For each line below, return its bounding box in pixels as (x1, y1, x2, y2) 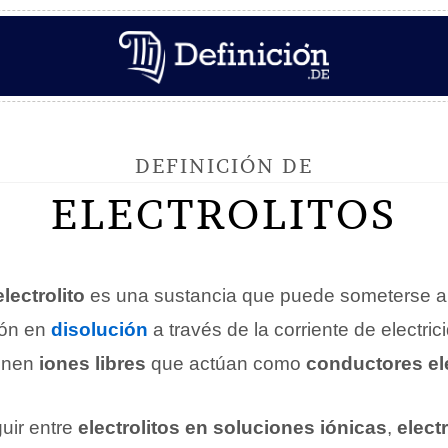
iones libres (39, 353, 146, 374)
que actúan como (146, 353, 306, 374)
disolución (51, 319, 148, 340)
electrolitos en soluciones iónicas (78, 417, 387, 438)
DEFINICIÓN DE (135, 153, 313, 178)
